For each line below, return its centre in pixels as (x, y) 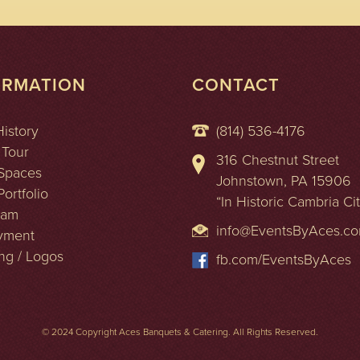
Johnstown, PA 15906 (284, 180)
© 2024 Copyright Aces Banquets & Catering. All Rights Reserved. (180, 331)
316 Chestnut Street (278, 160)
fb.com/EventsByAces (284, 259)
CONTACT (236, 85)
